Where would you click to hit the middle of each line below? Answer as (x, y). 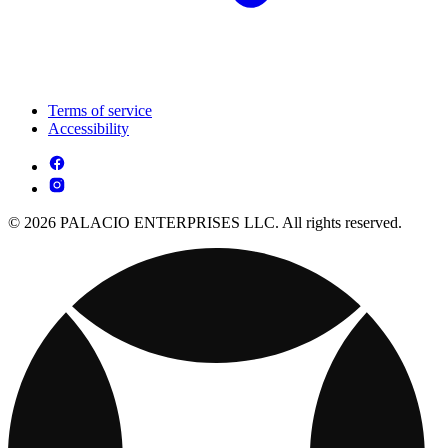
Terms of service (100, 110)
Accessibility (88, 128)
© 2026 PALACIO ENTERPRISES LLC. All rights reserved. (205, 222)
